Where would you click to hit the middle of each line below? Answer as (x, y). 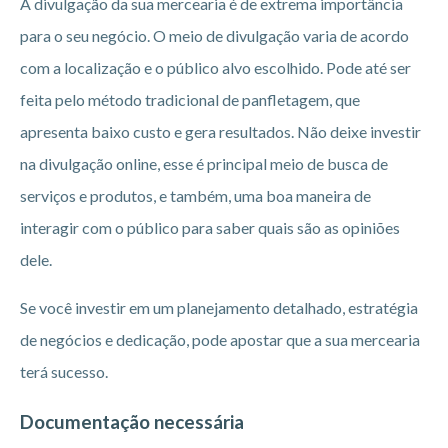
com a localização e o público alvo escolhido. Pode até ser (215, 67)
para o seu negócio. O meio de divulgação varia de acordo (214, 35)
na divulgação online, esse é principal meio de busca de (204, 163)
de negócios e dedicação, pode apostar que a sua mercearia (220, 339)
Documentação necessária (132, 421)
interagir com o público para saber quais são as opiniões (210, 227)
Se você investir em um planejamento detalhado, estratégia (219, 307)
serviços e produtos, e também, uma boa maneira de (195, 195)
